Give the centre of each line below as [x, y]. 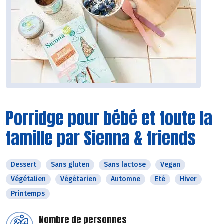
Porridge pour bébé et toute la [109, 118]
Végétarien [78, 179]
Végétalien [28, 179]
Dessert [24, 165]
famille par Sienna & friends [101, 138]
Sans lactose [125, 165]
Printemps [28, 194]
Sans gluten [70, 165]
